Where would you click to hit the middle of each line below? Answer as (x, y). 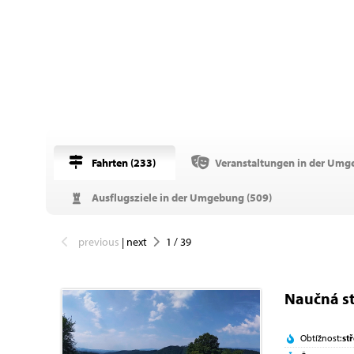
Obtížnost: (321, 338)
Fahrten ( (111, 163)
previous (99, 242)
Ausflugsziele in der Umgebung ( (169, 198)
